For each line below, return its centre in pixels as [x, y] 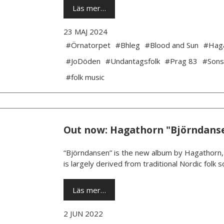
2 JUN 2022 [83, 214]
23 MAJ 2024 [85, 32]
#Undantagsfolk [132, 61]
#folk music [85, 77]
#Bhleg [127, 45]
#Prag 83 [181, 61]
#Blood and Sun [171, 45]
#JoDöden [83, 61]
